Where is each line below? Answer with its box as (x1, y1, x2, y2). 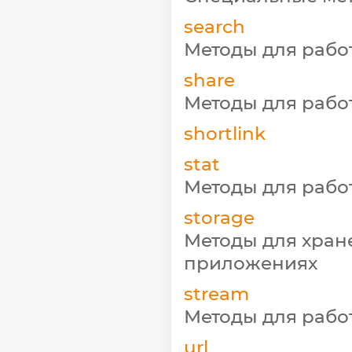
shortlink (184, 122, 266, 145)
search (184, 15, 245, 38)
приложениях (184, 251, 317, 274)
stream (184, 282, 249, 305)
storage (184, 206, 255, 229)
